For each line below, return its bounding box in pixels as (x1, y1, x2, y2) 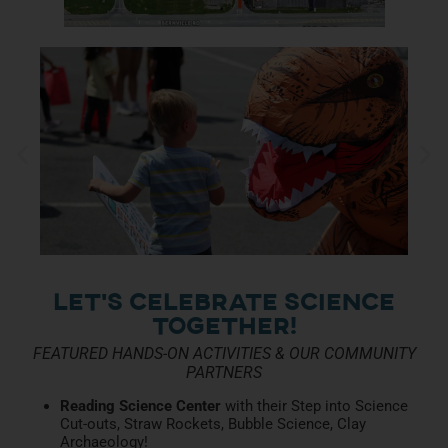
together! (151, 314, 297, 339)
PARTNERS (186, 362, 262, 382)
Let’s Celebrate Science (53, 290, 395, 315)
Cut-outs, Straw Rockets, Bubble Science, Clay (60, 414, 366, 433)
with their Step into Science (221, 396, 408, 415)
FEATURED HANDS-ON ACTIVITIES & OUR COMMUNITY (32, 343, 416, 363)
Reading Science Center (60, 396, 221, 415)
